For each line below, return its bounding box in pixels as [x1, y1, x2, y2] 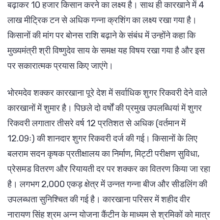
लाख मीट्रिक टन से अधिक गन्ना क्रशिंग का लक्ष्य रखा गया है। [7, 15, 197, 26]
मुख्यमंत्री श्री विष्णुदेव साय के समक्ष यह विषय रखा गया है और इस [7, 45, 205, 56]
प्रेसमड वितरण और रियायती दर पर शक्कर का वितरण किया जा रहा [7, 164, 210, 175]
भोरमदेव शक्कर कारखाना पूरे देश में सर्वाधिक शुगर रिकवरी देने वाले [7, 87, 207, 99]
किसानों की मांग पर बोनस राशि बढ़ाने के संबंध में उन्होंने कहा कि [7, 30, 195, 41]
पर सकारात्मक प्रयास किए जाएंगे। [7, 60, 113, 72]
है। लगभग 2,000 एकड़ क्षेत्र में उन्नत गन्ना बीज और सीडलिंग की [7, 179, 207, 190]
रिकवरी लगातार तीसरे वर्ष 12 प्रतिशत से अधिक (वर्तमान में [7, 118, 186, 129]
